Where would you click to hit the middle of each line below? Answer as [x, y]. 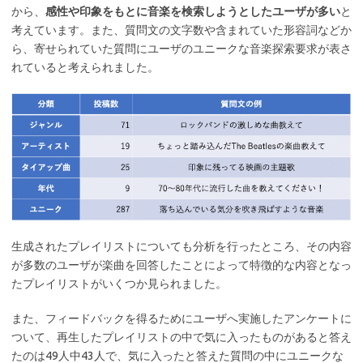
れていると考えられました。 [85, 68]
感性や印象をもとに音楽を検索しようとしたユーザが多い [193, 12]
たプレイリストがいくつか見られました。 [119, 284]
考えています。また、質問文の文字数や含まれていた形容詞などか [181, 30]
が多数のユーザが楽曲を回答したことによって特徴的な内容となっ [181, 265]
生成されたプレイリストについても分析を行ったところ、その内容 [181, 247]
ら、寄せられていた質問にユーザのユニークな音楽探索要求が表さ [181, 49]
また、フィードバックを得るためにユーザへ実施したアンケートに [181, 319]
